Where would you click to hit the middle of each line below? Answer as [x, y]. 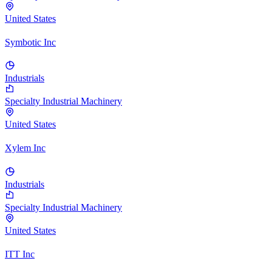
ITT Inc [20, 254]
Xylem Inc [25, 148]
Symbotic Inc [30, 42]
